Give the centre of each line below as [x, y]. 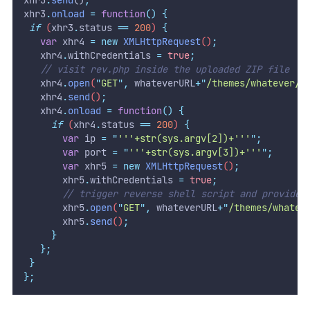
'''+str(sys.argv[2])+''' [184, 138]
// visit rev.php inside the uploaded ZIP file [164, 69]
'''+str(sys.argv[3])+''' [195, 152]
